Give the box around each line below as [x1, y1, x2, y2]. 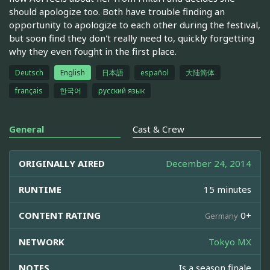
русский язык [98, 85, 145, 96]
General [9, 122, 44, 135]
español [140, 67, 169, 78]
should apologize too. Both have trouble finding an [9, 5, 225, 17]
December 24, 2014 [166, 157, 251, 169]
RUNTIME [19, 183, 61, 195]
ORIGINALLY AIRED [19, 157, 105, 169]
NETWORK [19, 235, 64, 248]
